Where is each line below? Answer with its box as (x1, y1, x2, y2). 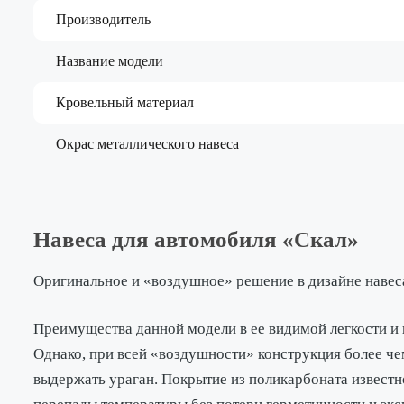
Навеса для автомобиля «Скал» (33, 226, 359, 252)
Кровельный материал (56, 94, 194, 110)
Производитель (56, 11, 151, 27)
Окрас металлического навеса (56, 135, 239, 151)
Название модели (56, 52, 163, 69)
